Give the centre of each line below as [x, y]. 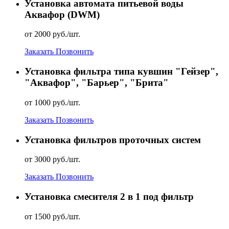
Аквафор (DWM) [62, 14]
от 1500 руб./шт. [52, 216]
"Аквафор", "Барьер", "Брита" [97, 83]
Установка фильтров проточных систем [113, 140]
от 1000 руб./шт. [52, 102]
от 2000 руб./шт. [52, 34]
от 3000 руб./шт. [52, 159]
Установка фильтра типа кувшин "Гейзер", [121, 72]
